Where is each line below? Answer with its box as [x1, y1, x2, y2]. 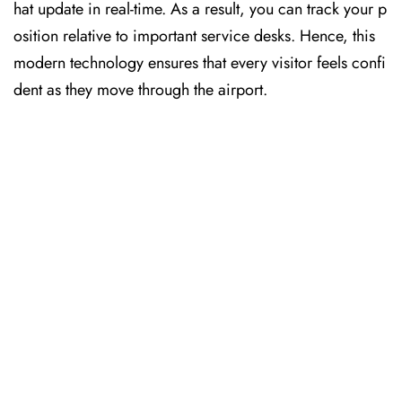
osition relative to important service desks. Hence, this [13, 24, 375, 48]
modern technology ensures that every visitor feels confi [13, 51, 386, 74]
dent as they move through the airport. [13, 78, 267, 101]
